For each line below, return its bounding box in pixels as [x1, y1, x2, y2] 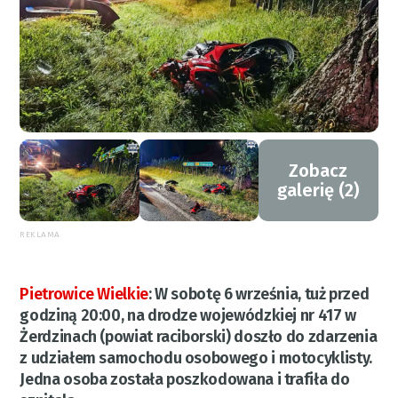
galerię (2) [277, 179, 360, 202]
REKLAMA [20, 229, 60, 241]
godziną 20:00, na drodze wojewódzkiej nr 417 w [20, 306, 356, 326]
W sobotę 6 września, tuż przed [155, 284, 370, 305]
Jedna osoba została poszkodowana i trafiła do [20, 370, 350, 390]
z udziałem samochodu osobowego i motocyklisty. [20, 348, 372, 369]
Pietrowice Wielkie [20, 284, 148, 305]
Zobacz [289, 160, 348, 182]
